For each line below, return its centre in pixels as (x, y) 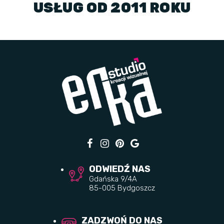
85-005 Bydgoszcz (122, 188)
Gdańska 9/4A (113, 179)
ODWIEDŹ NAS (120, 169)
